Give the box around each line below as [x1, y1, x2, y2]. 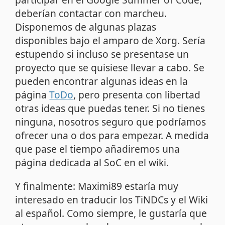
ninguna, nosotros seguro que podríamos [15, 115, 206, 129]
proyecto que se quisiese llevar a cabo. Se [15, 61, 205, 75]
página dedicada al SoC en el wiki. [15, 156, 169, 170]
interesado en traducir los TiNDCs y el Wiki [15, 192, 208, 206]
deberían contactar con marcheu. [15, 7, 167, 21]
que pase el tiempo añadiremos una [15, 142, 180, 156]
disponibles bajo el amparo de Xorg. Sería [15, 34, 206, 48]
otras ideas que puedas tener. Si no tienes [15, 101, 205, 116]
